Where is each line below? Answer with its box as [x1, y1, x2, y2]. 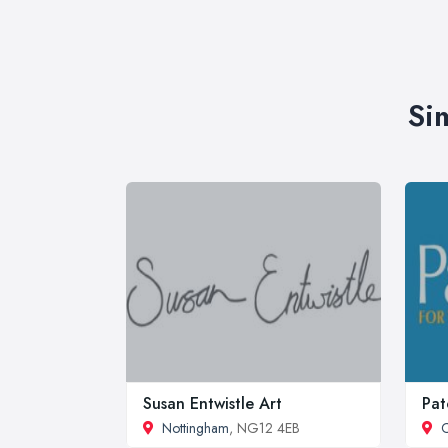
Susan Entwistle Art [143, 392, 282, 415]
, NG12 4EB [229, 418, 300, 438]
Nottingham [162, 418, 229, 438]
